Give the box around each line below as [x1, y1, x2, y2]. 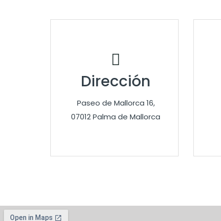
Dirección [81, 71, 150, 92]
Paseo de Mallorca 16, [76, 98, 155, 108]
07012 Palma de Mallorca [71, 111, 160, 122]
